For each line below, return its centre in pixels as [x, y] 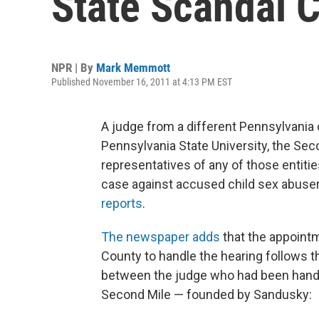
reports [122, 203]
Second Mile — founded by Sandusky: [206, 294]
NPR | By [74, 68]
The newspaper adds [161, 237]
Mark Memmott [133, 68]
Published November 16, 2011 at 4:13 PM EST [142, 82]
